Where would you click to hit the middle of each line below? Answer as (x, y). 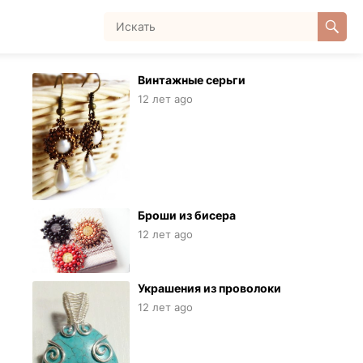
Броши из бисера (187, 216)
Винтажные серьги (192, 80)
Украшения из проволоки (209, 288)
